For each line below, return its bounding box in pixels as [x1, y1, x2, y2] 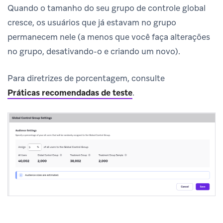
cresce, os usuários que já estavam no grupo [7, 16, 176, 28]
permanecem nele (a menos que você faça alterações [7, 31, 210, 42]
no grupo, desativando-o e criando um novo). [7, 45, 180, 57]
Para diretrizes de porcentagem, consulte [7, 72, 165, 84]
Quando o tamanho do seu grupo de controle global [7, 2, 206, 13]
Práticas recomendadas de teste [7, 87, 132, 98]
